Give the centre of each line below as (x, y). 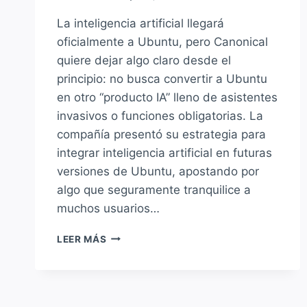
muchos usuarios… (108, 208)
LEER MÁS (82, 239)
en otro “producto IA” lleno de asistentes (167, 97)
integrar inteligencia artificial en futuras (164, 152)
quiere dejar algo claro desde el (144, 60)
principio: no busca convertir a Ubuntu (162, 78)
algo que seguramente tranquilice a (154, 189)
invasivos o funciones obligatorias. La (160, 115)
